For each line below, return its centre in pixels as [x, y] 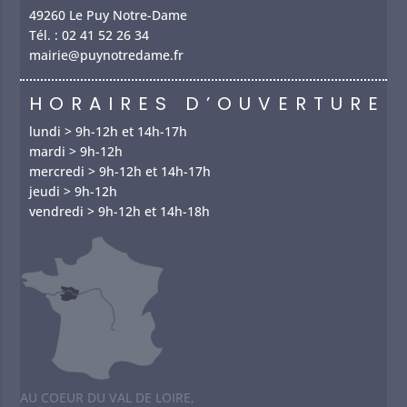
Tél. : [46, 35]
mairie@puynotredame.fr [107, 55]
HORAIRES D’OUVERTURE [208, 104]
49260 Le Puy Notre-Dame [109, 15]
